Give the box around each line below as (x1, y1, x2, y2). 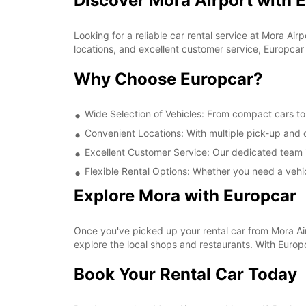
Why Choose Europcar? (74, 69, 263, 89)
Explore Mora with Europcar (74, 186, 296, 206)
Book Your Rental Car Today (74, 264, 297, 284)
